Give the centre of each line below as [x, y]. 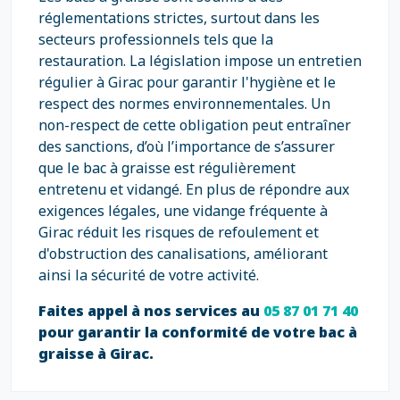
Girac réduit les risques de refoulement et [179, 232]
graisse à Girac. [96, 354]
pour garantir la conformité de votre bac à [198, 332]
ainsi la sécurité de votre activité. [149, 275]
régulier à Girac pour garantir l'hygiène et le [187, 82]
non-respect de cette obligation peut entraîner [195, 125]
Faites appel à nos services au [151, 311]
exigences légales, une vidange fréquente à [183, 211]
